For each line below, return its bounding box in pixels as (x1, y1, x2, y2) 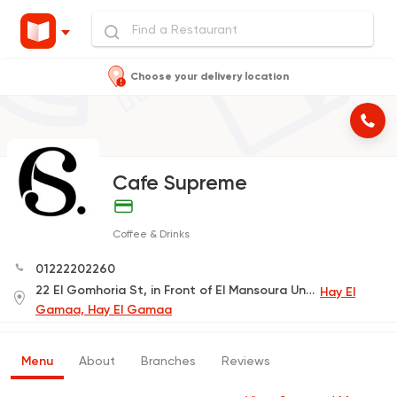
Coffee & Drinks (113, 228, 190, 241)
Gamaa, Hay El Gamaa (35, 302, 172, 318)
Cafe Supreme (113, 170, 247, 195)
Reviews (222, 354, 270, 369)
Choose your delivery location (129, 70, 289, 82)
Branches (141, 354, 196, 369)
